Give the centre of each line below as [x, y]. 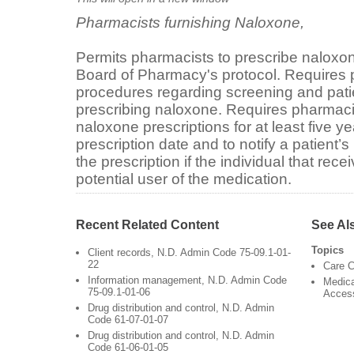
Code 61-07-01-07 [128, 320]
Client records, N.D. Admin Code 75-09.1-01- [189, 253]
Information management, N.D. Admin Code [187, 281]
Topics [327, 250]
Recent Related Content [147, 225]
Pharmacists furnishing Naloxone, [190, 22]
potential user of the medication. [184, 179]
